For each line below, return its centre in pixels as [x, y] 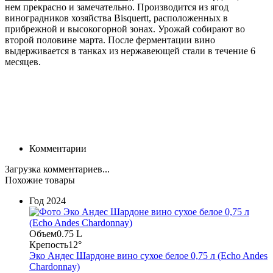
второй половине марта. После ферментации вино [110, 40]
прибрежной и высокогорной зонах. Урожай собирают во [125, 29]
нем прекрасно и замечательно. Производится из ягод [117, 7]
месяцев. [23, 62]
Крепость [49, 244]
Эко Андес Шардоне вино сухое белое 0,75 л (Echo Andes [148, 255]
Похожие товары [40, 180]
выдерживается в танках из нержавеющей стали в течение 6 [130, 51]
